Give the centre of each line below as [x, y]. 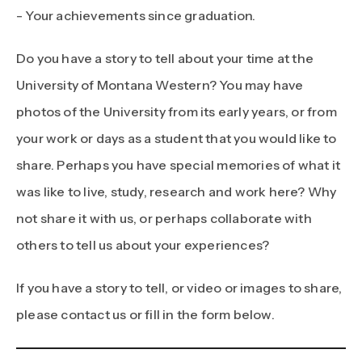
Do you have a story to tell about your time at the [165, 58]
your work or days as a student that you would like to [177, 138]
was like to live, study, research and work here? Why [177, 191]
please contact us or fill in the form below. [145, 314]
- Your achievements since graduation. [137, 15]
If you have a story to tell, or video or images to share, [179, 287]
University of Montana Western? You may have [160, 84]
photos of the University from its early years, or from [177, 111]
